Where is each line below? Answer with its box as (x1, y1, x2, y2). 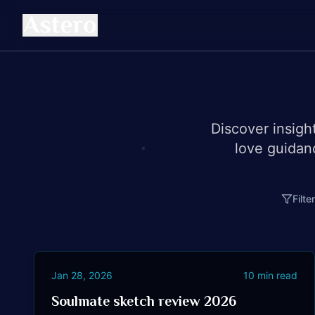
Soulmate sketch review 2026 (51, 293, 236, 309)
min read (255, 269, 297, 281)
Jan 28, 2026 (51, 269, 112, 281)
